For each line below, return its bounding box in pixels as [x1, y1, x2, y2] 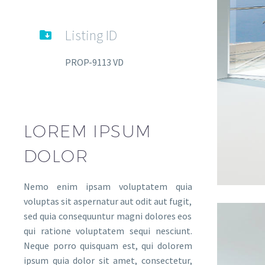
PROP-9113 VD [65, 56, 124, 68]
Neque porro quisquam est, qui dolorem [24, 239, 192, 251]
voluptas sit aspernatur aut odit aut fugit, [24, 195, 192, 207]
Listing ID [65, 26, 117, 44]
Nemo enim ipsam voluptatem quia [24, 180, 192, 192]
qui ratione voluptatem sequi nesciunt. [24, 224, 192, 237]
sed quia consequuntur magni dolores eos [24, 209, 192, 222]
